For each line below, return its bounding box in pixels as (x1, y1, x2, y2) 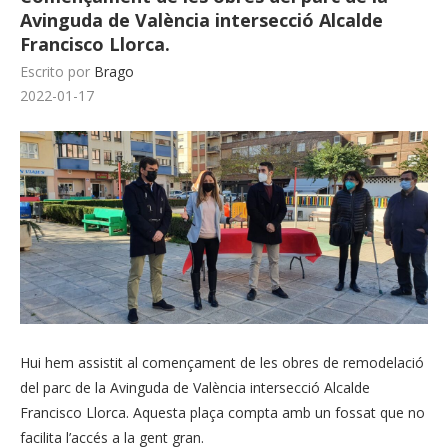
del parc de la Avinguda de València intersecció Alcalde (20, 378, 370, 398)
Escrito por (20, 62, 94, 81)
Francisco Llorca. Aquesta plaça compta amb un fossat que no (20, 403, 425, 423)
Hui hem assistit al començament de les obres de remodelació (20, 353, 424, 373)
